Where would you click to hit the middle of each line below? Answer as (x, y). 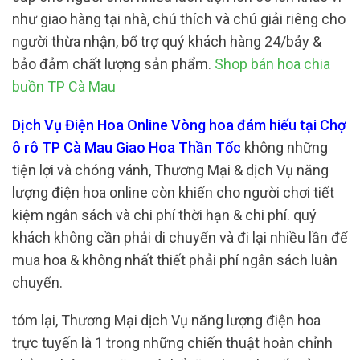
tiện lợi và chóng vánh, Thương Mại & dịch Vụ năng (170, 170)
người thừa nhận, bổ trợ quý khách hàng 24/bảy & (167, 42)
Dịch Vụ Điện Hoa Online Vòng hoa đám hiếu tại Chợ (179, 125)
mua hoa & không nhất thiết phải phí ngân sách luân (175, 260)
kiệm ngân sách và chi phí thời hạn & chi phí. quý (164, 215)
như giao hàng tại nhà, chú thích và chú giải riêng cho (179, 19)
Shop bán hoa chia (272, 64)
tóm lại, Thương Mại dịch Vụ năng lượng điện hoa (166, 321)
